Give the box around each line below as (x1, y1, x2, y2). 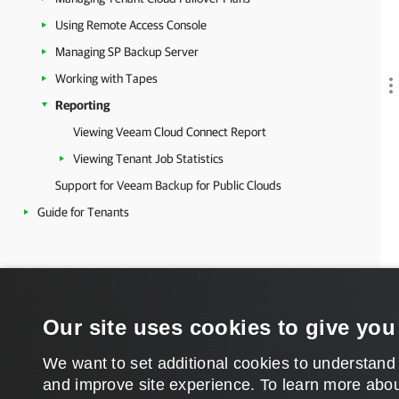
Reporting (55, 98, 110, 112)
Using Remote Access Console (55, 18, 207, 32)
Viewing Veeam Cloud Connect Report (73, 125, 266, 139)
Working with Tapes (55, 71, 158, 85)
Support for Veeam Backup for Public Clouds (55, 178, 281, 192)
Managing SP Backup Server (55, 45, 199, 59)
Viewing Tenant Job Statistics (73, 151, 224, 166)
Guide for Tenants (37, 205, 129, 219)
